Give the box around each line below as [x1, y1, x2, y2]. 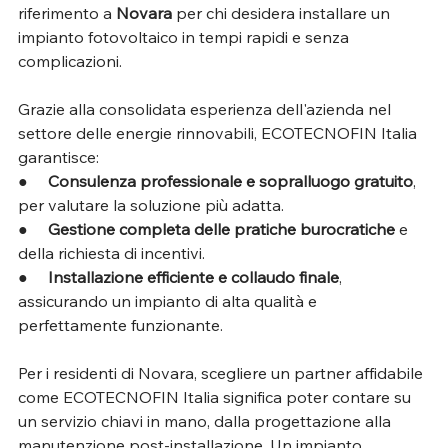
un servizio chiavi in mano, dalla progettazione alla [18, 410, 395, 431]
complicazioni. [18, 50, 126, 71]
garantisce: [18, 146, 99, 167]
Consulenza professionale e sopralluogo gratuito [48, 170, 413, 191]
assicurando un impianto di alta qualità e [18, 290, 321, 311]
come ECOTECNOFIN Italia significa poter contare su [18, 386, 415, 407]
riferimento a [18, 2, 116, 23]
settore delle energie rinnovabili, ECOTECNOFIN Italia [18, 122, 421, 143]
